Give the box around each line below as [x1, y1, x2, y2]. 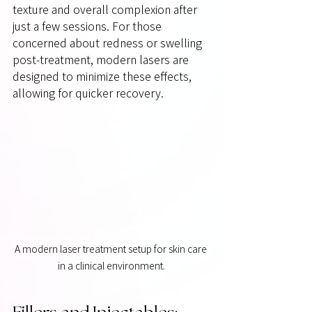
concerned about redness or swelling [13, 37, 205, 49]
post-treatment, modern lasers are [13, 54, 192, 65]
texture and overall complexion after [13, 3, 200, 15]
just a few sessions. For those [13, 20, 164, 32]
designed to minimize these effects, [13, 70, 194, 82]
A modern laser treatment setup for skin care [14, 244, 209, 254]
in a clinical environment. [58, 260, 165, 271]
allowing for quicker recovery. [13, 87, 164, 99]
